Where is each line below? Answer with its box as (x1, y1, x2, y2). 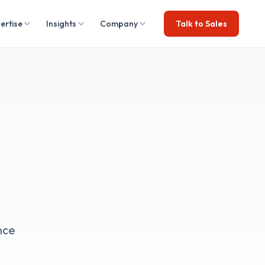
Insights (46, 18, 76, 29)
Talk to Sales (176, 18, 227, 29)
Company (100, 18, 138, 29)
